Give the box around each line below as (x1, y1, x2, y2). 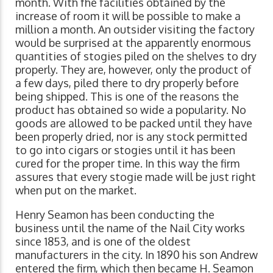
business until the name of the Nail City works (15, 221, 245, 235)
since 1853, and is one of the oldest (15, 235, 191, 249)
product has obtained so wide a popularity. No (15, 103, 246, 117)
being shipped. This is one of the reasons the (15, 90, 239, 104)
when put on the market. (15, 183, 136, 197)
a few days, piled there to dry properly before (15, 76, 239, 90)
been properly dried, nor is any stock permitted (15, 130, 247, 144)
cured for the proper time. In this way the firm (15, 157, 239, 171)
